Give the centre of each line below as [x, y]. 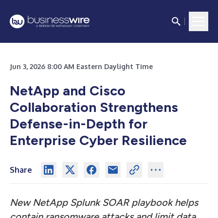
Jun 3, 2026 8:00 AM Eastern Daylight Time [81, 66]
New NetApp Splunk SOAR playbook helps [104, 202]
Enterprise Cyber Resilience [98, 140]
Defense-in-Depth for [79, 124]
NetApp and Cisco [68, 91]
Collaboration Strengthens [94, 107]
